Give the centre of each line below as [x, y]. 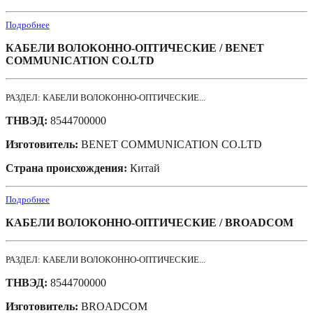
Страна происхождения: [68, 168]
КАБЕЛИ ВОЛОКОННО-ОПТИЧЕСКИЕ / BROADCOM [150, 223]
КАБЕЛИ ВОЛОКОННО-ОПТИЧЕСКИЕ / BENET [135, 48]
